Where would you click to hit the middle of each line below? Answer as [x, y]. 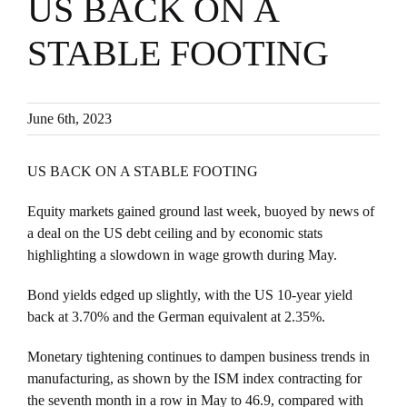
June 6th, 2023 [69, 119]
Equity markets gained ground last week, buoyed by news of [201, 212]
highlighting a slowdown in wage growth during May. [182, 255]
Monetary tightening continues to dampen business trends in [199, 357]
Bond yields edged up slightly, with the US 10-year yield [190, 295]
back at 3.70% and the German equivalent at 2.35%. [176, 317]
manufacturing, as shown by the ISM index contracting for [194, 379]
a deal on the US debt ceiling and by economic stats [175, 233]
